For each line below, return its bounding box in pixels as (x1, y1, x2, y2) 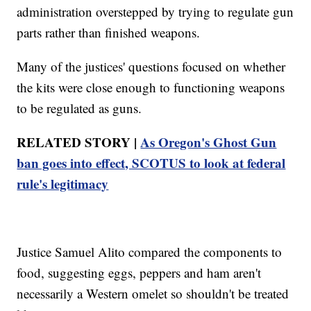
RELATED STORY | (17, 132, 141, 151)
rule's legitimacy (17, 174, 109, 193)
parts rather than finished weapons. (17, 23, 201, 41)
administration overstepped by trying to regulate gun (17, 2, 294, 20)
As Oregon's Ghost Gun (140, 132, 277, 151)
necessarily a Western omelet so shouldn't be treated (17, 284, 289, 302)
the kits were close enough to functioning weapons (17, 78, 285, 96)
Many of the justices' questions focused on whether (17, 57, 286, 75)
